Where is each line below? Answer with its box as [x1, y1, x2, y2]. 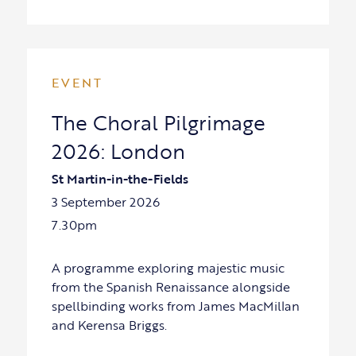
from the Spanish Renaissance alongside [51, 277, 290, 297]
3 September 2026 [51, 192, 160, 212]
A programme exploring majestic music [51, 258, 284, 278]
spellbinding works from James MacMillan [51, 296, 300, 316]
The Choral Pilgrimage [51, 107, 265, 138]
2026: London [51, 136, 185, 167]
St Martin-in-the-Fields [51, 169, 188, 189]
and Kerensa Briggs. [51, 315, 167, 335]
